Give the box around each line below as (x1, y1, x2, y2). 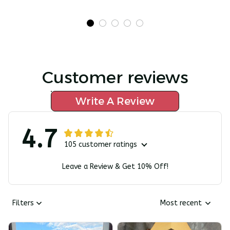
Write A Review (75, 94, 155, 107)
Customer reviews (42, 67, 188, 87)
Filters (12, 199, 34, 208)
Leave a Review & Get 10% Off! (62, 162, 168, 171)
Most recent (160, 199, 202, 208)
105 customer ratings (64, 140, 137, 149)
